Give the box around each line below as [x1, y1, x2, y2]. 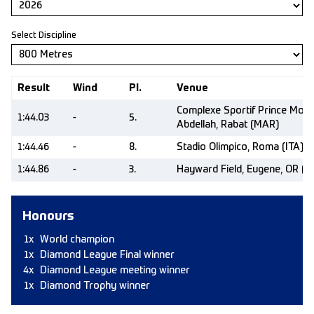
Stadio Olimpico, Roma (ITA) [177, 142, 303, 152]
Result [18, 83, 50, 93]
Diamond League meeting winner [40, 266, 190, 275]
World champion [40, 235, 114, 245]
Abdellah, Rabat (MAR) [177, 120, 279, 130]
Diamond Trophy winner [40, 281, 150, 291]
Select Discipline [11, 32, 76, 40]
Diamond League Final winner [40, 250, 175, 260]
